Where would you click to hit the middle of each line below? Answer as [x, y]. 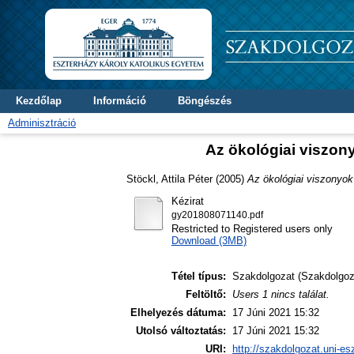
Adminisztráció [42, 123]
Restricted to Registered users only [252, 228]
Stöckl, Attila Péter [169, 179]
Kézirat [187, 201]
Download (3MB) [209, 240]
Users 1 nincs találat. [281, 295]
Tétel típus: [199, 277]
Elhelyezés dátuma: [178, 313]
